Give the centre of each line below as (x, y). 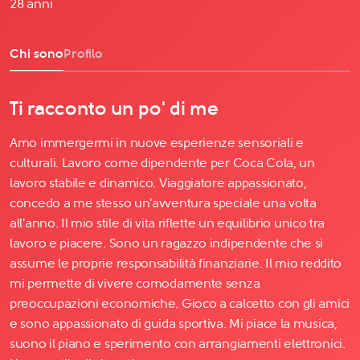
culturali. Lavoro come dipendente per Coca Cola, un (162, 162)
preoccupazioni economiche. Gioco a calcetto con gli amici (180, 303)
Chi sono (37, 53)
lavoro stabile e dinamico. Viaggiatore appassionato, (158, 182)
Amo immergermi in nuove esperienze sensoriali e (157, 142)
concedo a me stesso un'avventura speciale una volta (163, 202)
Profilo (83, 53)
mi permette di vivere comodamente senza (135, 283)
